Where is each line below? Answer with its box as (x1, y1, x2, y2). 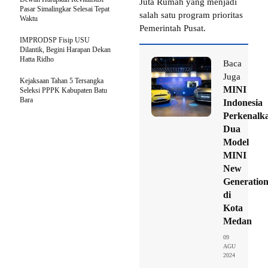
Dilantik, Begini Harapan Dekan (20, 45, 111, 54)
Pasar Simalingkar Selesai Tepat (20, 4, 109, 13)
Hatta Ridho (20, 54, 54, 63)
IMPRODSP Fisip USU (20, 35, 90, 44)
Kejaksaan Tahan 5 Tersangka (20, 76, 103, 85)
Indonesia (223, 97, 263, 108)
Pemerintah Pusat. (139, 23, 206, 33)
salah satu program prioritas (139, 10, 243, 20)
